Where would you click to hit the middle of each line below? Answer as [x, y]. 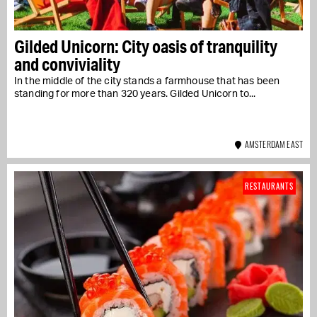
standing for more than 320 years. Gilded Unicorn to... [135, 94]
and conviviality [67, 64]
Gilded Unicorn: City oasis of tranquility [146, 46]
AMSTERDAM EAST [272, 144]
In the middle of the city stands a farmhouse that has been [147, 81]
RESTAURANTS [269, 186]
